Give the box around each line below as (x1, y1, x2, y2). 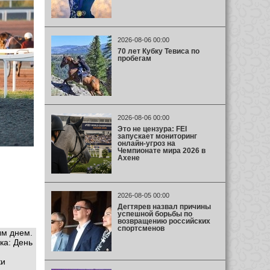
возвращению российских (117, 216, 210, 225)
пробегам (117, 54, 151, 63)
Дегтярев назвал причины (117, 202, 211, 211)
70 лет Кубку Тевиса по (117, 46, 199, 55)
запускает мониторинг (117, 131, 197, 140)
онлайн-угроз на (117, 139, 175, 148)
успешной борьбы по (117, 209, 192, 218)
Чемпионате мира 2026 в (117, 146, 206, 155)
